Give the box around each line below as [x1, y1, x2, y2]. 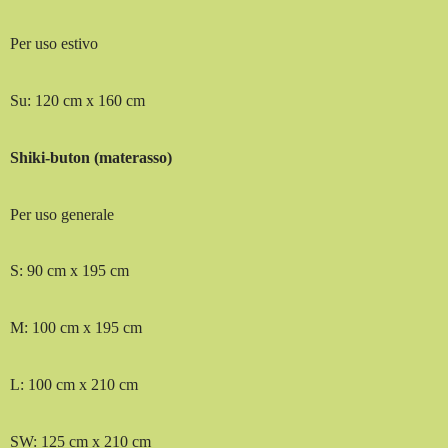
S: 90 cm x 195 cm [10, 262, 130, 280]
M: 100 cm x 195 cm [10, 319, 143, 337]
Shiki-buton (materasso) [10, 148, 173, 166]
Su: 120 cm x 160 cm [10, 92, 146, 109]
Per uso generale [10, 205, 115, 223]
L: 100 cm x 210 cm [10, 375, 139, 393]
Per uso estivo [10, 35, 99, 53]
